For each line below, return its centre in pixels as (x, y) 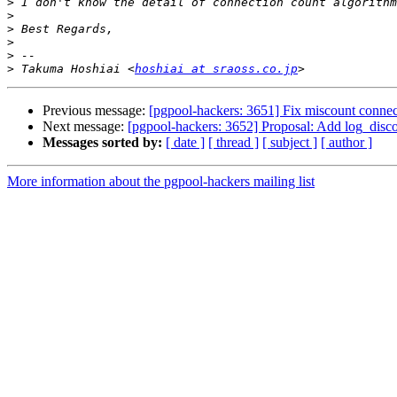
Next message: (85, 127)
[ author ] (346, 143)
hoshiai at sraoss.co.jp (216, 69)
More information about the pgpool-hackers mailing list (161, 182)
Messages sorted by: (102, 143)
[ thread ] (234, 143)
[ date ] (185, 143)
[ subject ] (290, 143)
